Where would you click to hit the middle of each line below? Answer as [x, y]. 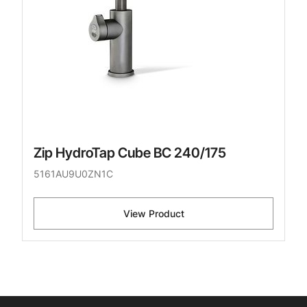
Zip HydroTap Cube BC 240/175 [130, 153]
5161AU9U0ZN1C [73, 174]
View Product [153, 214]
